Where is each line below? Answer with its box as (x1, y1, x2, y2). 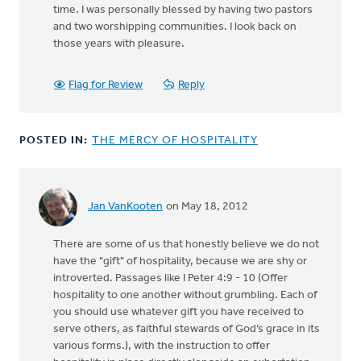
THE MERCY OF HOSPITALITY (92, 134, 258, 147)
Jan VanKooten (88, 201, 163, 214)
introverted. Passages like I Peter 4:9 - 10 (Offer (53, 272, 288, 284)
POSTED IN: (19, 134, 91, 147)
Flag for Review (68, 78, 143, 91)
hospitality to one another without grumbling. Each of (53, 288, 317, 301)
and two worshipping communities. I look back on (53, 20, 297, 33)
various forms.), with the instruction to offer (53, 339, 270, 352)
